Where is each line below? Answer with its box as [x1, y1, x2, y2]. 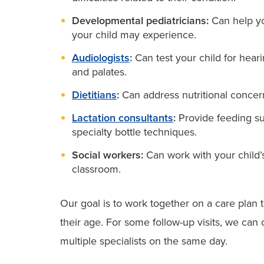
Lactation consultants [72, 111, 173, 124]
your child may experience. [72, 28, 196, 41]
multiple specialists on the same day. [60, 234, 227, 247]
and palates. [72, 65, 127, 78]
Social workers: [72, 148, 143, 161]
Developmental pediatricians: [72, 14, 209, 27]
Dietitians [72, 88, 117, 101]
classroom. [72, 162, 124, 176]
